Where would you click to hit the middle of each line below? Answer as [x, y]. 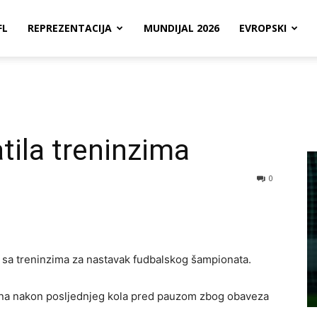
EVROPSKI [263, 28]
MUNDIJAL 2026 [181, 28]
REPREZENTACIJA [70, 28]
